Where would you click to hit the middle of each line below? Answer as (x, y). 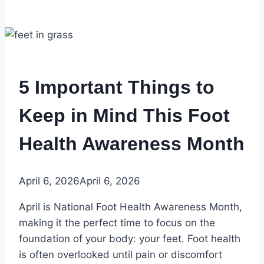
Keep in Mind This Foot (124, 115)
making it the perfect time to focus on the (117, 223)
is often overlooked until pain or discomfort (121, 255)
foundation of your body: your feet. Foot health (130, 239)
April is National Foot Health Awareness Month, (131, 207)
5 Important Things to (117, 87)
